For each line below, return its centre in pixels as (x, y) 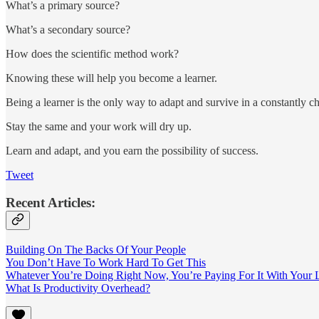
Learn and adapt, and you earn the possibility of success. (132, 151)
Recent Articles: (51, 203)
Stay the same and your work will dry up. (99, 127)
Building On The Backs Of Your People (96, 249)
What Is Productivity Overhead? (78, 288)
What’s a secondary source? (68, 30)
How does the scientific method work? (92, 54)
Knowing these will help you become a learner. (111, 78)
